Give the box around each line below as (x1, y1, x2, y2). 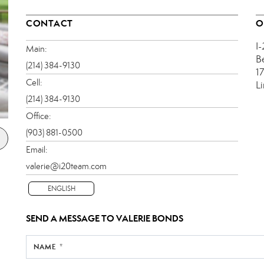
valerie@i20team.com (26, 160, 107, 171)
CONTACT (26, 17, 73, 29)
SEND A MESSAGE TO (26, 212, 116, 224)
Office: (26, 110, 51, 121)
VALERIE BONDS (116, 212, 183, 224)
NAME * (34, 242, 63, 251)
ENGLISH (47, 184, 75, 193)
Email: (26, 144, 47, 155)
